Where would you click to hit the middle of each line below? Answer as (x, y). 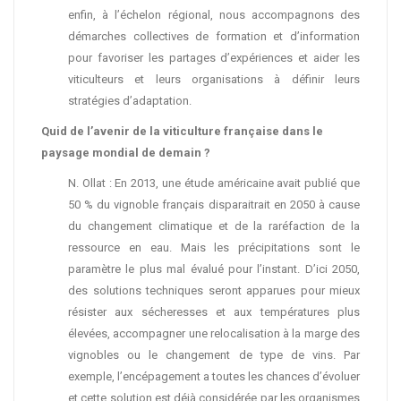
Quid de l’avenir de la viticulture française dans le (182, 131)
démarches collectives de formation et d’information (214, 36)
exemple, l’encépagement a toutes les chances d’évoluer (214, 376)
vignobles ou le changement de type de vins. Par (214, 355)
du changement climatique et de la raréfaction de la (214, 226)
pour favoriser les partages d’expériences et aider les (214, 58)
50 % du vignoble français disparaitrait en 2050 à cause (214, 205)
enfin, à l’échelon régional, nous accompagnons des (214, 15)
